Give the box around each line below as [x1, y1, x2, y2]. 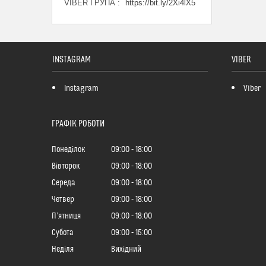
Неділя [52, 245, 74, 255]
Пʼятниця [52, 211, 81, 221]
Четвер [52, 195, 74, 205]
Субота [52, 228, 74, 238]
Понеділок [52, 145, 85, 155]
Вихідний [111, 245, 141, 255]
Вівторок [52, 161, 80, 172]
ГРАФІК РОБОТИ [52, 119, 104, 129]
